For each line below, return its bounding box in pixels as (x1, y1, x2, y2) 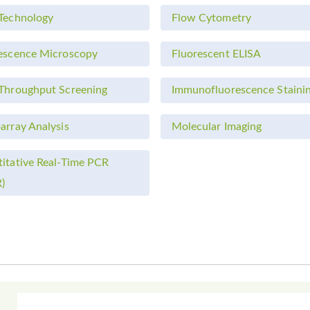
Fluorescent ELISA (171, 48, 262, 60)
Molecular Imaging (171, 120, 262, 132)
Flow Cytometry (171, 12, 251, 24)
